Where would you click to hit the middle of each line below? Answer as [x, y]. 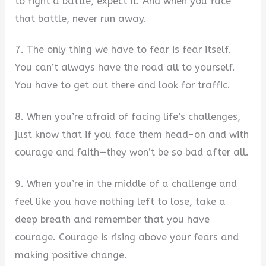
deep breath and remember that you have [113, 219]
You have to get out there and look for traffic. [123, 85]
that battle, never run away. [81, 18]
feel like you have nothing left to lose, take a [121, 201]
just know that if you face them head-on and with [132, 135]
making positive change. [71, 255]
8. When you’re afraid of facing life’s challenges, [128, 117]
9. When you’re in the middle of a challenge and [126, 183]
